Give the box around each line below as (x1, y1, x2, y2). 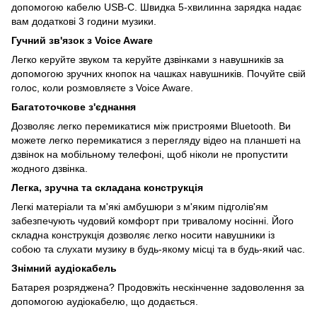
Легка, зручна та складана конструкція (11, 181, 203, 193)
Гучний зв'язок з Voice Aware (11, 34, 153, 46)
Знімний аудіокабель (11, 262, 117, 274)
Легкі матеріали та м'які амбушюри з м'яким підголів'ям (11, 200, 268, 212)
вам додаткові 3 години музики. (11, 15, 156, 27)
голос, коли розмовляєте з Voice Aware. (11, 81, 193, 93)
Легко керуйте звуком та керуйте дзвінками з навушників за (11, 53, 284, 65)
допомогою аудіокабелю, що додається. (11, 295, 198, 307)
